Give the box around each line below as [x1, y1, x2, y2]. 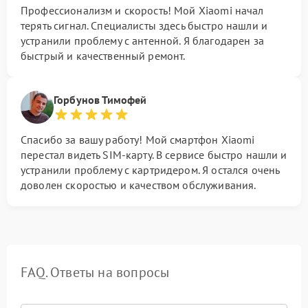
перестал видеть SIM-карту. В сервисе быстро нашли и [21, 148, 287, 162]
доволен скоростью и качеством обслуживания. [21, 178, 256, 192]
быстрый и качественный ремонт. [21, 49, 186, 63]
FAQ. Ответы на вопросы [21, 263, 170, 281]
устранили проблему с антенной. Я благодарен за [21, 34, 264, 47]
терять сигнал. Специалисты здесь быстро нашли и [21, 19, 268, 32]
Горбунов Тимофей [54, 93, 147, 107]
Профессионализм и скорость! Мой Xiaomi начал [21, 3, 264, 17]
